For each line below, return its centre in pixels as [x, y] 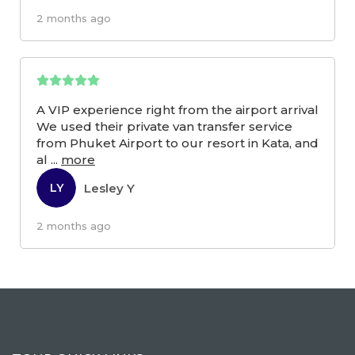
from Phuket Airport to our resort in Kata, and [177, 143]
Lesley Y [109, 188]
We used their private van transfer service [164, 127]
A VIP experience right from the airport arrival [177, 110]
